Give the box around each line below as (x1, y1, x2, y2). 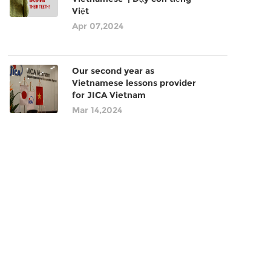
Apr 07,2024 (71, 21, 123, 31)
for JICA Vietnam (71, 90, 146, 100)
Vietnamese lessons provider (71, 77, 196, 88)
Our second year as (71, 65, 154, 76)
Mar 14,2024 (71, 105, 122, 116)
